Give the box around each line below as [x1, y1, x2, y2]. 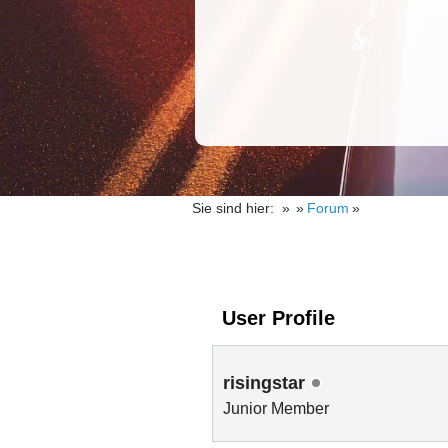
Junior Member [223, 400, 329, 417]
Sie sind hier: [192, 200, 274, 216]
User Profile [222, 307, 335, 329]
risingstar [223, 373, 310, 393]
